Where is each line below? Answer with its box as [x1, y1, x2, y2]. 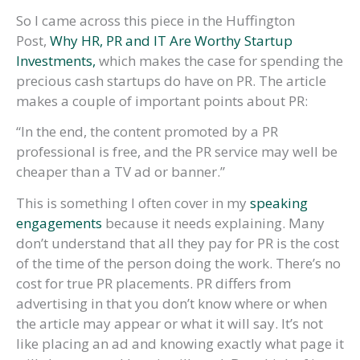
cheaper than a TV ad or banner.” [16, 162, 225, 182]
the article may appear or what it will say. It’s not [16, 313, 323, 333]
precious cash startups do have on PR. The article [16, 71, 326, 90]
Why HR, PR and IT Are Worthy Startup [50, 31, 292, 50]
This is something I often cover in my [16, 193, 250, 212]
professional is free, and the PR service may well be [16, 142, 337, 162]
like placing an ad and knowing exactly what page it [16, 333, 344, 353]
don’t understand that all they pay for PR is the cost [16, 233, 339, 252]
